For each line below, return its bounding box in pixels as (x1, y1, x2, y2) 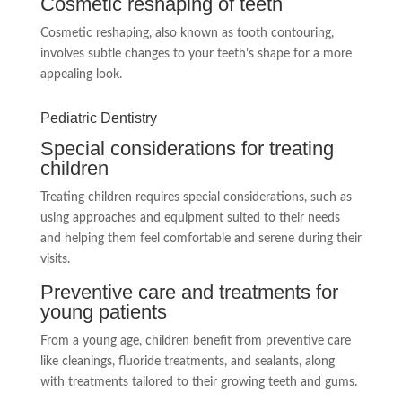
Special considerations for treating (39, 136, 334, 160)
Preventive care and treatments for (39, 280, 338, 303)
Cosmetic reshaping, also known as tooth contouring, (39, 26, 334, 39)
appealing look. (39, 67, 122, 81)
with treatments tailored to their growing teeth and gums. (39, 375, 357, 389)
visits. (39, 252, 70, 266)
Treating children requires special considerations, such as (39, 190, 352, 204)
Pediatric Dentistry (39, 109, 157, 126)
